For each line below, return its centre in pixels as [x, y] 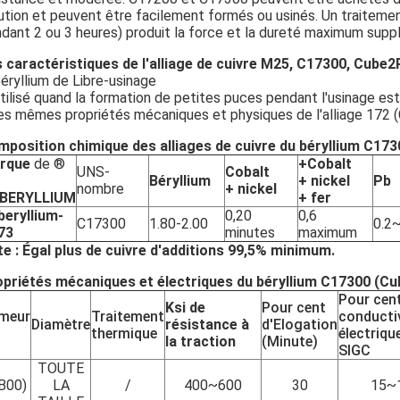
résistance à [207, 325]
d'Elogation [300, 325]
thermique [124, 333]
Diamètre [61, 325]
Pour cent [294, 308]
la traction [200, 342]
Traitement [128, 317]
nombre [100, 189]
